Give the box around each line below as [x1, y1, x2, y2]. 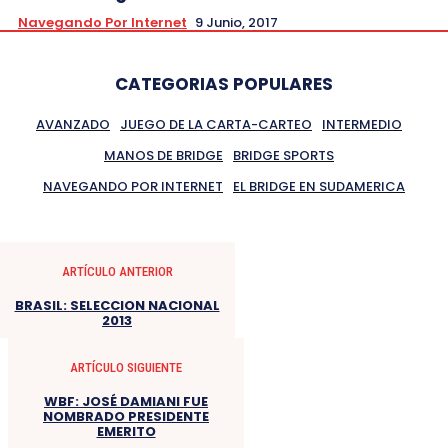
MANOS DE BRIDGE [104, 145, 223, 165]
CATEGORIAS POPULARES [115, 71, 333, 96]
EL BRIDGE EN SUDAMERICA [233, 176, 405, 196]
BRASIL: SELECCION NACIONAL [14, 295, 220, 315]
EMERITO [96, 421, 156, 441]
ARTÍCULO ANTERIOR [61, 263, 173, 279]
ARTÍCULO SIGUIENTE [70, 359, 182, 375]
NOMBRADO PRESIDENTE [43, 406, 209, 426]
